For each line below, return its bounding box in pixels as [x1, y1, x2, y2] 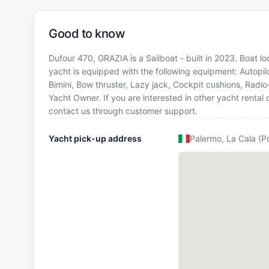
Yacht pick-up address [49, 133, 142, 144]
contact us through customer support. [49, 105, 198, 116]
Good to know [49, 26, 125, 41]
